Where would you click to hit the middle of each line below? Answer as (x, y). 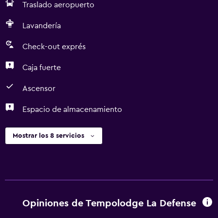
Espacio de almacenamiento (72, 109)
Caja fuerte (42, 68)
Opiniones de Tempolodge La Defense (109, 203)
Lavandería (42, 26)
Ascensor (39, 89)
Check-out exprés (54, 47)
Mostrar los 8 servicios (48, 136)
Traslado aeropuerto (58, 5)
